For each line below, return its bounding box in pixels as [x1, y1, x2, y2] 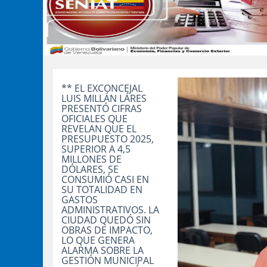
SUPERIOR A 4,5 [61, 142, 131, 156]
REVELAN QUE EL [61, 122, 136, 135]
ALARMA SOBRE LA [61, 244, 144, 257]
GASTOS [61, 193, 98, 206]
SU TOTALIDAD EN [61, 183, 142, 196]
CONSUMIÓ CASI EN [61, 173, 149, 186]
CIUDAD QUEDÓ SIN [61, 213, 151, 226]
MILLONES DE [61, 153, 122, 166]
